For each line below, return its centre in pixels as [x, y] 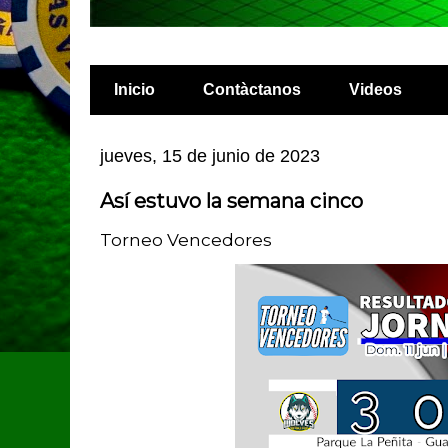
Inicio [134, 89]
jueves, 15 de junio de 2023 [210, 155]
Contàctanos [252, 89]
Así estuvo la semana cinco [231, 201]
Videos [375, 89]
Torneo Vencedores [186, 239]
